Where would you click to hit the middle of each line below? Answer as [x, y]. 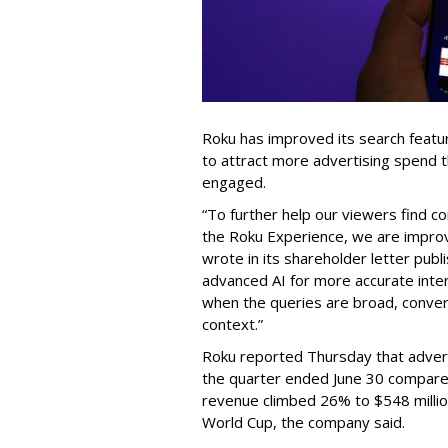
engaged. [234, 182]
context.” [232, 324]
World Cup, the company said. [303, 422]
